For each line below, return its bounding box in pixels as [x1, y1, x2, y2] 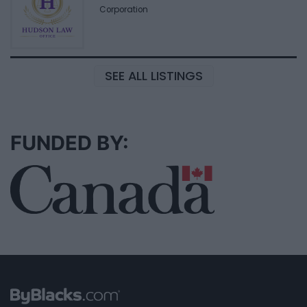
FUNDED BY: [10, 131, 129, 156]
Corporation [99, 4, 148, 16]
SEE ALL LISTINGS [104, 67, 203, 85]
